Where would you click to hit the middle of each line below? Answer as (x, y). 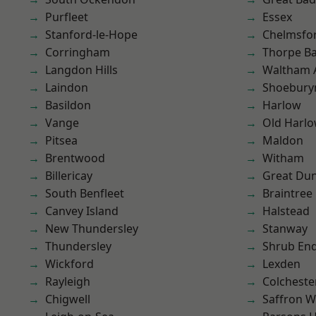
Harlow (282, 105)
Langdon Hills (81, 70)
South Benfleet (85, 193)
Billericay (69, 176)
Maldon (283, 140)
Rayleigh (68, 281)
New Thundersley (92, 229)
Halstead (286, 211)
